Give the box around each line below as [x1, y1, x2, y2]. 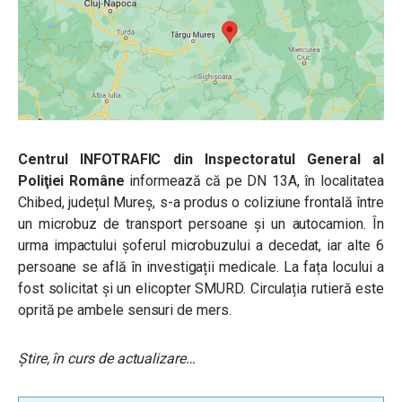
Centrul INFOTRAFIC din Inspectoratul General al [18, 151, 384, 169]
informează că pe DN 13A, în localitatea [129, 172, 384, 190]
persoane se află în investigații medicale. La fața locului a [18, 258, 384, 276]
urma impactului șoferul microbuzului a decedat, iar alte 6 [18, 237, 384, 255]
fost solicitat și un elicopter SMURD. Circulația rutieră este [18, 280, 384, 298]
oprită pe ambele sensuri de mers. [18, 301, 232, 319]
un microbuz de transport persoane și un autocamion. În [18, 215, 384, 233]
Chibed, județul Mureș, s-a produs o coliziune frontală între [18, 194, 384, 212]
